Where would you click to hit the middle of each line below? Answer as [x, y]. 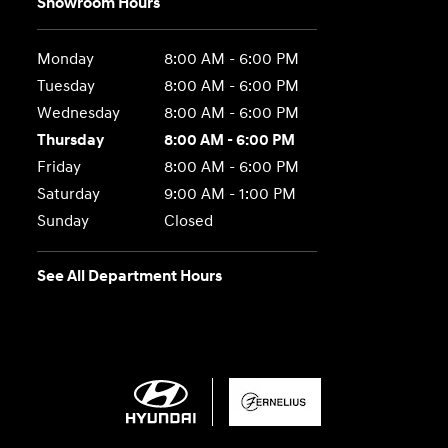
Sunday [63, 221]
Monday [66, 59]
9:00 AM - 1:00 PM [229, 194]
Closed [188, 221]
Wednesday [79, 113]
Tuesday [66, 86]
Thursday [71, 140]
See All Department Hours [130, 276]
